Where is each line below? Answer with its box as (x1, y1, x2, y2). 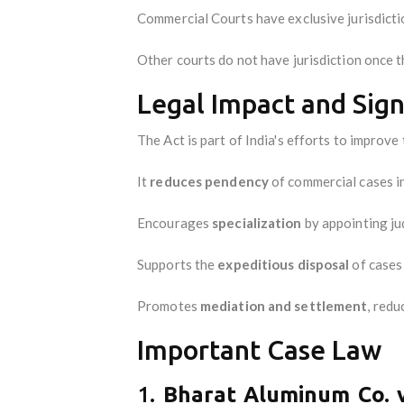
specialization (212, 214, 302, 231)
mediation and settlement (199, 297, 368, 314)
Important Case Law (137, 334, 381, 365)
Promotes (137, 297, 200, 314)
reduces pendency (150, 172, 269, 189)
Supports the (137, 255, 218, 272)
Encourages (137, 214, 213, 231)
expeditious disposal (217, 255, 350, 272)
